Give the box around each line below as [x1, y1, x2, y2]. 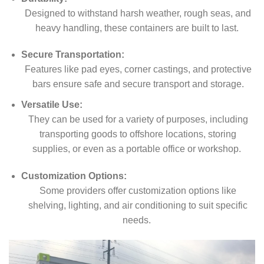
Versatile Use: [21, 100, 82, 110]
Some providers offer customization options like [39, 185, 237, 196]
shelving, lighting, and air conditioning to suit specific [28, 200, 248, 210]
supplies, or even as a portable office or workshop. [32, 144, 242, 154]
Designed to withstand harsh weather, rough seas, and [25, 8, 252, 18]
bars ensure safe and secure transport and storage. [32, 79, 244, 90]
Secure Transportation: [21, 49, 124, 60]
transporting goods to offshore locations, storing [39, 129, 237, 140]
